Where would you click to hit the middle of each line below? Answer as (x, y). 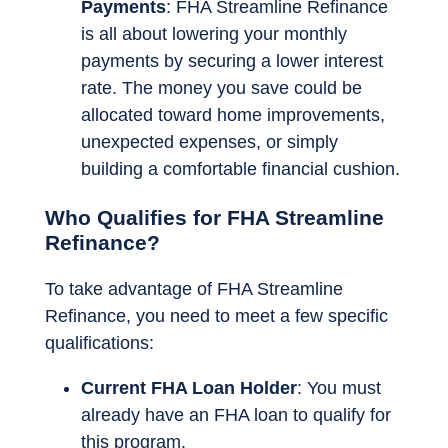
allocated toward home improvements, (233, 115)
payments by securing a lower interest (232, 61)
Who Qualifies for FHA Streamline (214, 217)
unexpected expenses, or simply (209, 142)
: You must (339, 388)
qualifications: (99, 343)
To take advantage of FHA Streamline (194, 289)
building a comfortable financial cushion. (240, 169)
